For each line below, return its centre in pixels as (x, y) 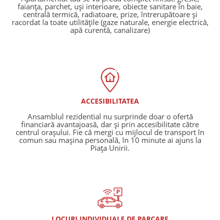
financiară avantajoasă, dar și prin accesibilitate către (110, 124)
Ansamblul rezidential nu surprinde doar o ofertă (110, 117)
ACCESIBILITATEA (110, 101)
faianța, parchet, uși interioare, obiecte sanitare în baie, (110, 7)
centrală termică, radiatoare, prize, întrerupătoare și (110, 14)
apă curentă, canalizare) (110, 30)
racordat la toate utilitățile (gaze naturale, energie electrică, (110, 22)
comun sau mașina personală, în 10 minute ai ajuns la (110, 140)
